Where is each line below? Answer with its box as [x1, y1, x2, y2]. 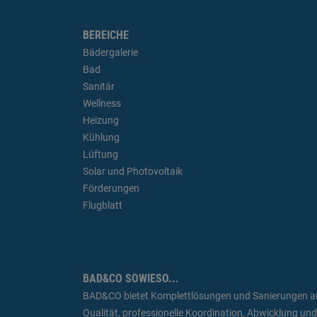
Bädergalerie [83, 47, 138, 59]
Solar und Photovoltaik [83, 166, 183, 178]
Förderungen [83, 183, 139, 195]
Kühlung [83, 132, 120, 144]
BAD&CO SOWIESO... [83, 272, 179, 286]
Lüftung [83, 149, 118, 161]
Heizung [83, 115, 119, 127]
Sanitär [83, 81, 115, 93]
